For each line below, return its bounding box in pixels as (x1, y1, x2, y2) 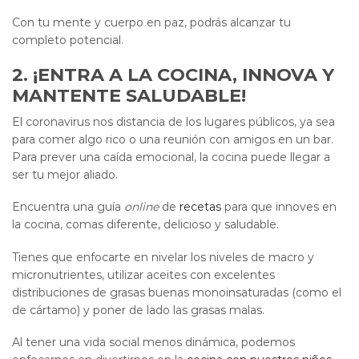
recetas (179, 200, 221, 215)
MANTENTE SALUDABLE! (12, 83, 246, 107)
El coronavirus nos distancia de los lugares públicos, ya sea (12, 114, 335, 129)
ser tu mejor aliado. (12, 167, 118, 182)
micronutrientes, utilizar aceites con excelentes (12, 267, 275, 282)
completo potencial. (12, 32, 123, 47)
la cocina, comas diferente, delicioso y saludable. (12, 217, 279, 232)
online (124, 200, 162, 215)
